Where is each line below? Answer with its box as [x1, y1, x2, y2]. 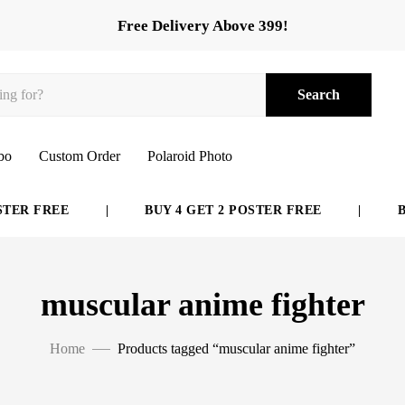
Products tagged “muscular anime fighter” [118, 341, 355, 356]
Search [297, 87, 340, 102]
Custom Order [39, 148, 120, 164]
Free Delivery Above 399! [117, 16, 288, 34]
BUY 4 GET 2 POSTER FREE [128, 203, 306, 217]
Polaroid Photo [147, 148, 232, 164]
